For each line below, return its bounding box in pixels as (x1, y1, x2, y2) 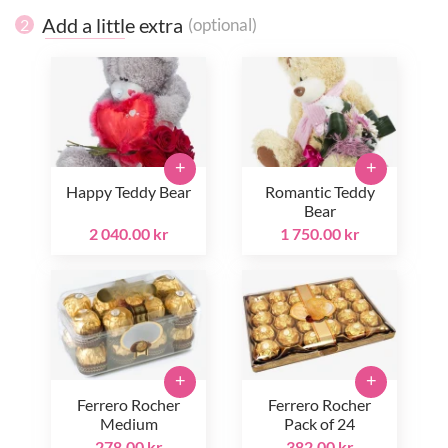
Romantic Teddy (264, 181, 375, 201)
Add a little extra (42, 12, 183, 37)
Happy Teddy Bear (66, 181, 191, 201)
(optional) (188, 14, 257, 35)
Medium (99, 413, 158, 433)
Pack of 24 (284, 413, 355, 433)
